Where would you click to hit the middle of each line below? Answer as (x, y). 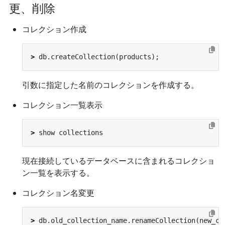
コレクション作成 (54, 29)
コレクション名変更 (58, 193)
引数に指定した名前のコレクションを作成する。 (110, 85)
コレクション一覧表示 (62, 105)
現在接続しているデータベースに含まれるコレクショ (119, 160)
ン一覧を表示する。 (58, 173)
